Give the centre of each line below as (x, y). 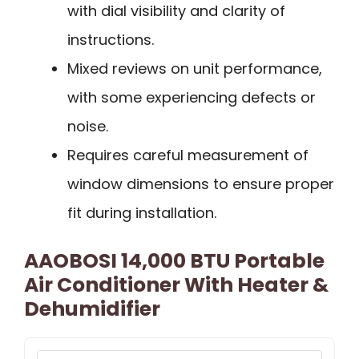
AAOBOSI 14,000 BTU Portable (174, 260)
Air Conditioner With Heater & (176, 284)
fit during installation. (142, 212)
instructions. (111, 39)
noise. (88, 126)
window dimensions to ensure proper (201, 184)
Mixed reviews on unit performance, (195, 68)
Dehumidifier (92, 309)
